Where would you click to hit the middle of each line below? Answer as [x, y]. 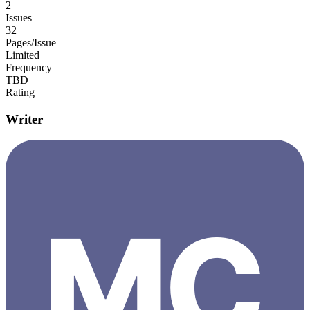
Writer [24, 119]
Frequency [29, 67]
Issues [19, 17]
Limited [22, 55]
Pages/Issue [31, 42]
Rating [20, 92]
